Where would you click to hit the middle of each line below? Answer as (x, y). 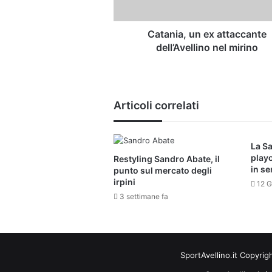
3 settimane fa (144, 197)
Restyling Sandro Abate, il (167, 159)
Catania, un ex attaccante (207, 34)
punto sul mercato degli (163, 171)
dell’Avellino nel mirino (207, 48)
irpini (124, 182)
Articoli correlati (156, 106)
